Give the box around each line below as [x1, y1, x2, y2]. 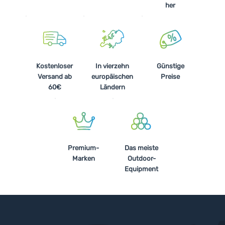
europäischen [91, 72, 134, 80]
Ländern [99, 83, 125, 91]
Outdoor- [127, 155, 156, 163]
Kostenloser [36, 62, 73, 70]
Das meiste [125, 144, 159, 152]
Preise [161, 72, 180, 80]
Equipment [125, 165, 159, 173]
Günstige [156, 62, 184, 70]
